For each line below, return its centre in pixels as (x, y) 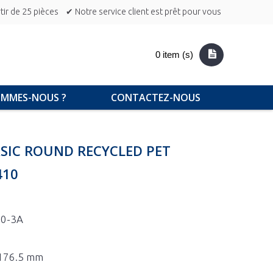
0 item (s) (175, 55)
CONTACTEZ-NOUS (156, 97)
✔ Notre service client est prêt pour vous (144, 12)
